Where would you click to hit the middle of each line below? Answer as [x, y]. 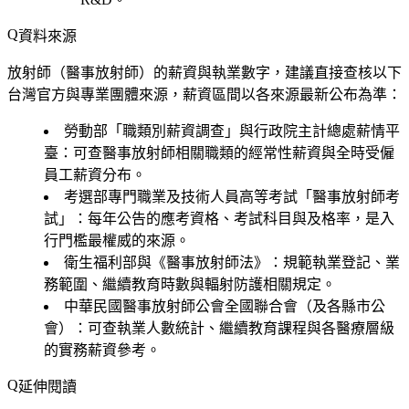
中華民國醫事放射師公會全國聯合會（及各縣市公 [225, 307]
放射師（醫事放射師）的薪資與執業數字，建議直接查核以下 [204, 73]
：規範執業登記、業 [334, 263]
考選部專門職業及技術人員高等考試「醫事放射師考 [232, 197]
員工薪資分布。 [95, 175]
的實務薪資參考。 [102, 351]
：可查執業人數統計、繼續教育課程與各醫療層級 [234, 329]
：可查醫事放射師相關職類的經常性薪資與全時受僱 [226, 153]
